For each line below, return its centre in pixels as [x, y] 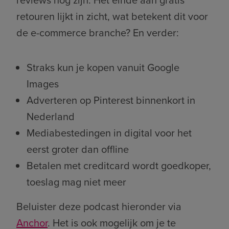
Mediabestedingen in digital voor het [109, 133]
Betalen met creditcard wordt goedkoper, [119, 165]
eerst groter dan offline [78, 149]
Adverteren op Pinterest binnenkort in [111, 100]
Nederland [51, 116]
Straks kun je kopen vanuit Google [103, 67]
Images [43, 84]
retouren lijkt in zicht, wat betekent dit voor [112, 16]
